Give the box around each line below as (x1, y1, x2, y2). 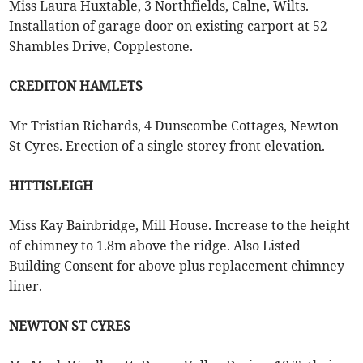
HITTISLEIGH (9, 177, 94, 194)
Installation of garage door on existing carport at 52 (9, 18, 328, 35)
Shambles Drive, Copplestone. (9, 38, 194, 55)
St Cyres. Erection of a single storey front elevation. (9, 138, 326, 155)
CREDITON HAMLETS (9, 78, 143, 95)
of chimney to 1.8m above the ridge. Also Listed (9, 237, 301, 254)
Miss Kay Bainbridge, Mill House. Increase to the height (9, 217, 351, 234)
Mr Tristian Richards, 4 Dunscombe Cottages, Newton (9, 117, 340, 135)
